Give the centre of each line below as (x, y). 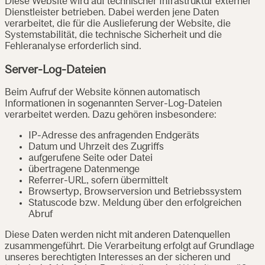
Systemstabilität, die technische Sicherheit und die (113, 35)
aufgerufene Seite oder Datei (91, 159)
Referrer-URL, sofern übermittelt (98, 181)
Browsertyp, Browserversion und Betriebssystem (135, 193)
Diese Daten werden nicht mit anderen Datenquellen (117, 236)
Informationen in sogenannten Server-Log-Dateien (113, 104)
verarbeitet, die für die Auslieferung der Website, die (118, 24)
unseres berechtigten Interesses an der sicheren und (118, 258)
